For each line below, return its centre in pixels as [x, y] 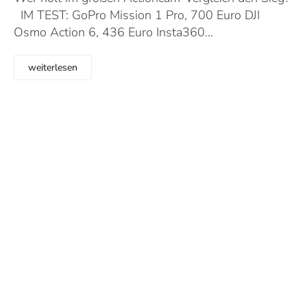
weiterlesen [53, 67]
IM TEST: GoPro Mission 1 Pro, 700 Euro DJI [137, 15]
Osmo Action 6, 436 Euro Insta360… [113, 32]
